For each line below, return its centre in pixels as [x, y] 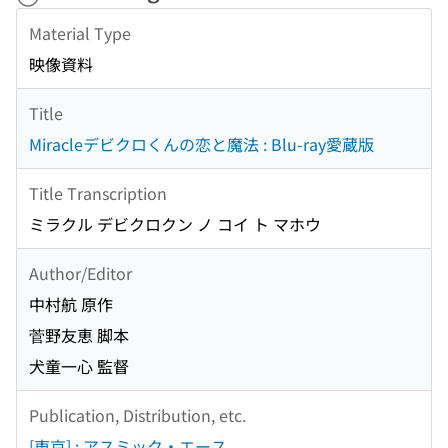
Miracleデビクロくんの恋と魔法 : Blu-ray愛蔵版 [201, 144]
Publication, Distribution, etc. [137, 414]
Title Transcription [98, 192]
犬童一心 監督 [79, 366]
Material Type [80, 32]
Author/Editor [80, 272]
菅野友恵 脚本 [79, 335]
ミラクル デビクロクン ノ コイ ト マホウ [175, 224]
